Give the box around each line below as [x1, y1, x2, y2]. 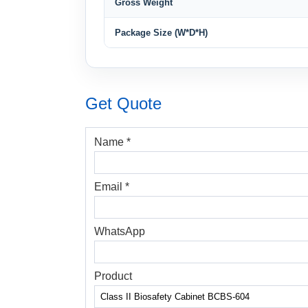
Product [94, 269, 132, 282]
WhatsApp [94, 225, 145, 237]
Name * [94, 135, 131, 148]
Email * [94, 180, 129, 192]
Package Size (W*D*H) [115, 27, 208, 38]
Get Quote [85, 94, 162, 113]
